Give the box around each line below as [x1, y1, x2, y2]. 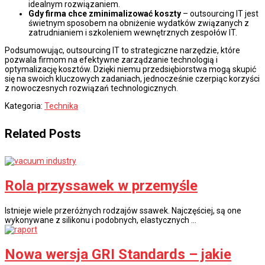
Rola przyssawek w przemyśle [5, 177, 198, 195]
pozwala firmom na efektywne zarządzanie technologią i [5, 55, 218, 65]
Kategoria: [5, 101, 44, 111]
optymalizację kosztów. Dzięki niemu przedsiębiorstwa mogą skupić [5, 64, 256, 75]
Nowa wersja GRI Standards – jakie [5, 245, 231, 263]
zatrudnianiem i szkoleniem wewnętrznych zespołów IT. [28, 28, 237, 38]
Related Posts [5, 126, 81, 141]
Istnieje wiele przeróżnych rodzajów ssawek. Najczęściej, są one [5, 206, 241, 216]
